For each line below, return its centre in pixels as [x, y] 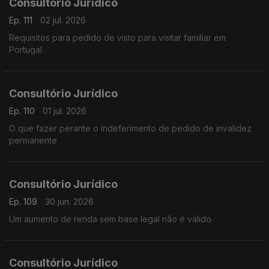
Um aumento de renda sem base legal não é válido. [111, 219]
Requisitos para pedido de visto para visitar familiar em [117, 38]
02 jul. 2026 [63, 20]
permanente [33, 140]
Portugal [26, 50]
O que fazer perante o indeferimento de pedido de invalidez [130, 128]
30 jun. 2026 [69, 201]
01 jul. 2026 [65, 111]
